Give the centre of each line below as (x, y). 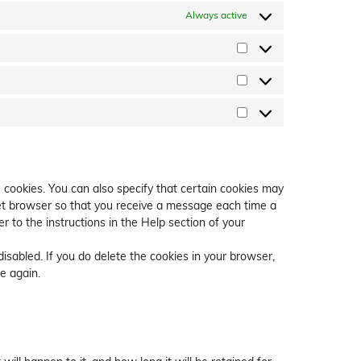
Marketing (272, 120)
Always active (216, 16)
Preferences (278, 56)
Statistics (270, 88)
